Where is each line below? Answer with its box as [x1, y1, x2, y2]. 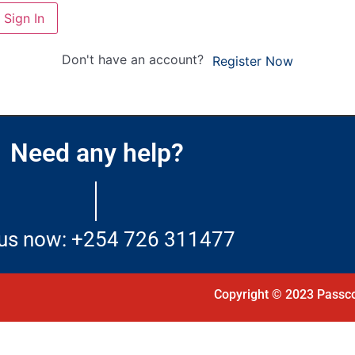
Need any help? [10, 137, 184, 168]
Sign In [4, 10, 44, 27]
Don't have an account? [61, 52, 212, 68]
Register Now [212, 52, 293, 69]
